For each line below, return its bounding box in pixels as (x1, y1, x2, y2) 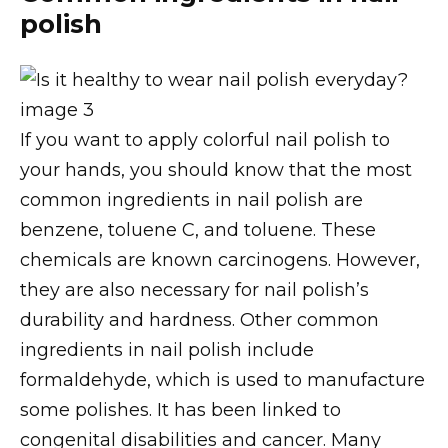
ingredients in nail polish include (20, 338, 314, 361)
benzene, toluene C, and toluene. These (20, 218, 376, 241)
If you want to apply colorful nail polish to (20, 128, 390, 151)
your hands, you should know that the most (20, 158, 412, 181)
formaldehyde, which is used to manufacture (20, 368, 425, 391)
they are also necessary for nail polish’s (20, 278, 369, 301)
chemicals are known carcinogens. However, (20, 248, 420, 271)
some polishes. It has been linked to (20, 398, 341, 421)
